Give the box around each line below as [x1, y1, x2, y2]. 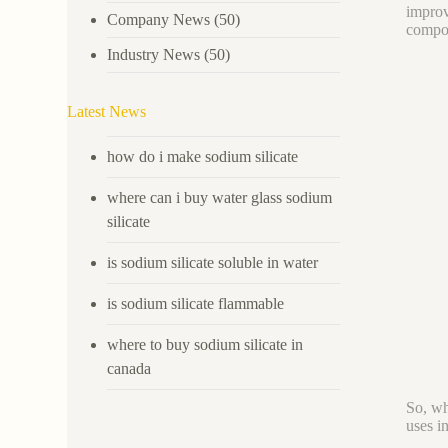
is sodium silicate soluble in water [107, 253, 319, 271]
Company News [107, 10, 211, 28]
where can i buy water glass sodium [107, 188, 333, 206]
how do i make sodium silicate [107, 147, 299, 165]
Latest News [67, 102, 147, 120]
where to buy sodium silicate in [107, 335, 304, 353]
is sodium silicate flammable [107, 294, 285, 312]
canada [107, 359, 152, 377]
